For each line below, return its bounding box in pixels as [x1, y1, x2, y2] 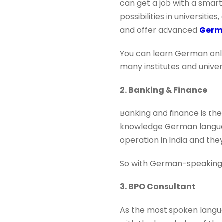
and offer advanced [120, 24, 199, 36]
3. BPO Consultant [120, 181, 196, 192]
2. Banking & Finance [120, 84, 207, 96]
